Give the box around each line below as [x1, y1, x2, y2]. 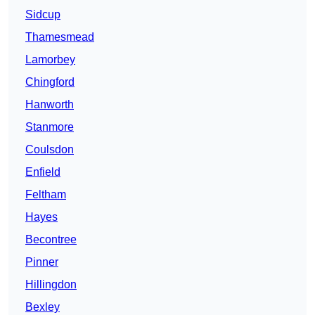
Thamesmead [25, 31, 94, 44]
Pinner [25, 256, 58, 269]
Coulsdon [25, 143, 74, 156]
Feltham [25, 188, 66, 201]
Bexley [25, 301, 60, 314]
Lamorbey [25, 53, 75, 66]
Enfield [25, 166, 60, 179]
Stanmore [25, 121, 74, 134]
